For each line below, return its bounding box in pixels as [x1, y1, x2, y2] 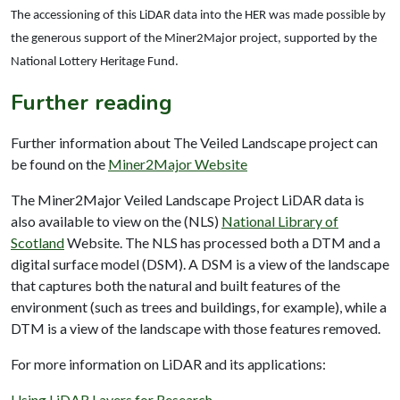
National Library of [221, 212, 338, 229]
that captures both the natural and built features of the [11, 276, 340, 294]
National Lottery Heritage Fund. [11, 54, 179, 69]
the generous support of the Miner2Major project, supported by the [11, 31, 377, 46]
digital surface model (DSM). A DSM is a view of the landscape [11, 254, 389, 272]
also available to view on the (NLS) [11, 212, 221, 229]
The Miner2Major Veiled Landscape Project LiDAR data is [11, 190, 364, 208]
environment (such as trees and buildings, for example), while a [11, 297, 387, 315]
